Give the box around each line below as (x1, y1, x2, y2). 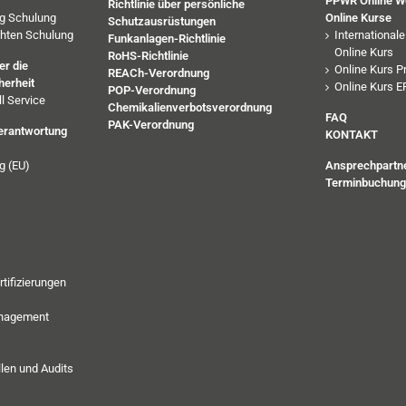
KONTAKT (325, 127, 378, 141)
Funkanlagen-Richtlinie (108, 31, 226, 45)
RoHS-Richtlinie (108, 48, 188, 63)
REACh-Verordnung (108, 65, 209, 80)
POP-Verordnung (108, 82, 196, 97)
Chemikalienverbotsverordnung (108, 100, 272, 114)
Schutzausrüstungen (108, 14, 216, 28)
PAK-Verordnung (108, 117, 194, 131)
